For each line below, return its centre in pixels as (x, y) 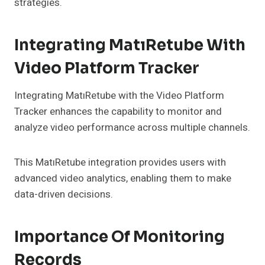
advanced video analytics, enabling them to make (123, 179)
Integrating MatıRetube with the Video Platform (119, 96)
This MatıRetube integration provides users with (120, 163)
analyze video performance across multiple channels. (132, 128)
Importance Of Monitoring (119, 237)
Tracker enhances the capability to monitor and (118, 112)
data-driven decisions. (64, 195)
